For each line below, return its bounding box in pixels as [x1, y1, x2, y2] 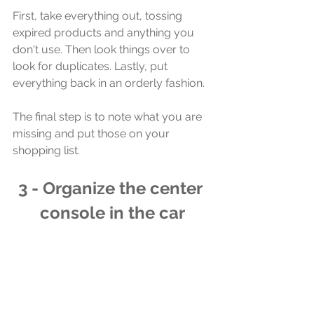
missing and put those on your [13, 126, 172, 140]
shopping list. [13, 143, 83, 157]
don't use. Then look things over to [13, 42, 193, 56]
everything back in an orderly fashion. [13, 76, 205, 90]
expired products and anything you [13, 25, 197, 39]
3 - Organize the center [18, 177, 206, 198]
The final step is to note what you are [13, 109, 205, 123]
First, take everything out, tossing [13, 8, 185, 22]
